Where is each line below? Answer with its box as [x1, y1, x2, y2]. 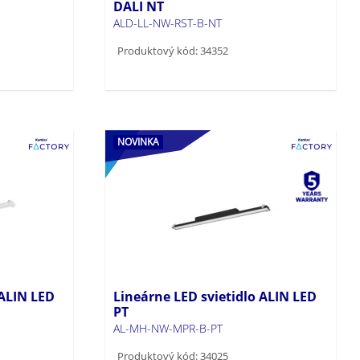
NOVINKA [117, 134, 160, 149]
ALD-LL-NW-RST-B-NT [113, 14, 223, 31]
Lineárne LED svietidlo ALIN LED [113, 287, 317, 305]
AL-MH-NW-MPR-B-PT [113, 320, 223, 336]
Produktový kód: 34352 [117, 43, 229, 58]
